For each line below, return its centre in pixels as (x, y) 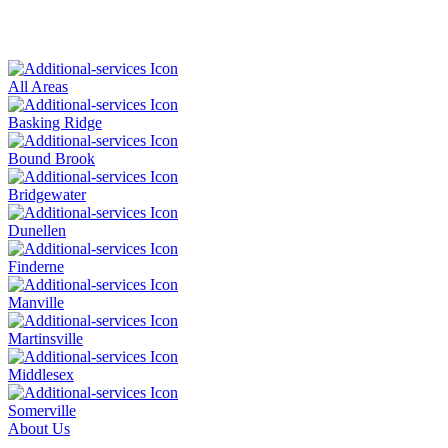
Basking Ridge (55, 122)
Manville (36, 302)
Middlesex (41, 374)
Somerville (42, 410)
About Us (39, 428)
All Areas (38, 86)
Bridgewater (47, 194)
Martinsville (45, 338)
